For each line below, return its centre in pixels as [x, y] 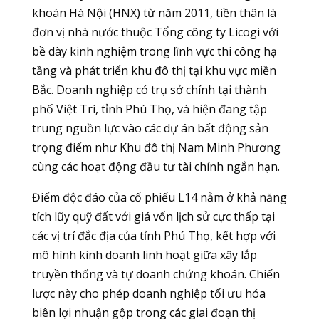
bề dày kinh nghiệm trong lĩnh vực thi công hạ [154, 51]
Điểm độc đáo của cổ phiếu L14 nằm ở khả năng [159, 197]
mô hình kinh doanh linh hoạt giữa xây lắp [144, 255]
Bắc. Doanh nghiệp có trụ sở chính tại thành [149, 90]
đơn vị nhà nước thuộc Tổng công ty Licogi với [155, 32]
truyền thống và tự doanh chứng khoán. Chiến [156, 274]
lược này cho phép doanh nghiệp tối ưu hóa [148, 293]
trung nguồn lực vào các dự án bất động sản [150, 128]
